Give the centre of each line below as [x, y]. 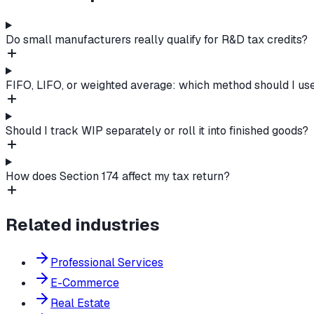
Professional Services [107, 263]
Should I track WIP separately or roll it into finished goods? [157, 131]
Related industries [83, 225]
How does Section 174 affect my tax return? [118, 177]
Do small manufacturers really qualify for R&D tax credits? [157, 40]
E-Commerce [85, 283]
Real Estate [80, 303]
